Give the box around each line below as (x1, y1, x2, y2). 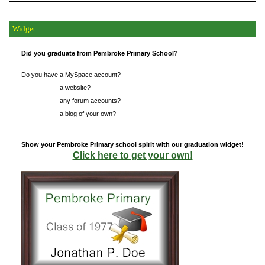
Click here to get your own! (72, 150, 193, 160)
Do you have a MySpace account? (21, 70, 121, 78)
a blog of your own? (58, 109, 116, 117)
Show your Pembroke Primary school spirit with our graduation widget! (21, 140, 244, 148)
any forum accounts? (58, 96, 121, 104)
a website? (58, 83, 91, 91)
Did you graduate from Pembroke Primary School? (21, 49, 178, 57)
